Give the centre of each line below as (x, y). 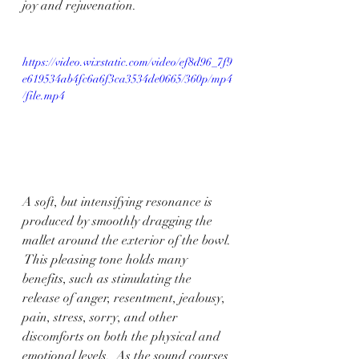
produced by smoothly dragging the (119, 221)
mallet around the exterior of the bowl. (128, 240)
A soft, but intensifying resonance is (119, 202)
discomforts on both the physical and (123, 336)
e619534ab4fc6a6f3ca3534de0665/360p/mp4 (127, 79)
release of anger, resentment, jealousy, (125, 298)
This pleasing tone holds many (107, 259)
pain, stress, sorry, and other (102, 317)
